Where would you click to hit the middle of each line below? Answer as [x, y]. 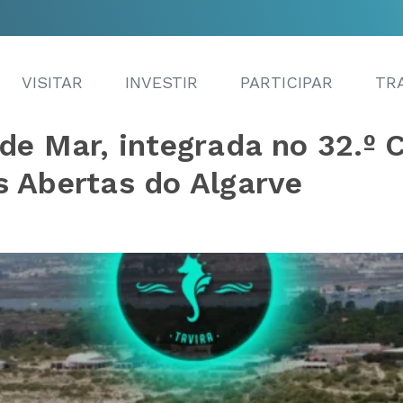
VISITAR [52, 82]
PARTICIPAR [287, 82]
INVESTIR [161, 82]
